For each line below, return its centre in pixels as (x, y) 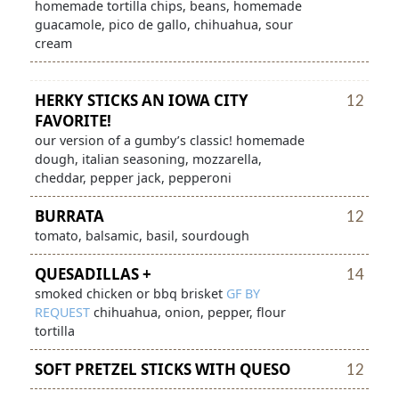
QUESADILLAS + (93, 274)
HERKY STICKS (86, 101)
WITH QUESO (242, 370)
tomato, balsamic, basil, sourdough (142, 236)
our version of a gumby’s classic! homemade (169, 141)
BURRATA (69, 216)
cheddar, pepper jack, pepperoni (133, 178)
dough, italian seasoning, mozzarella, (148, 159)
